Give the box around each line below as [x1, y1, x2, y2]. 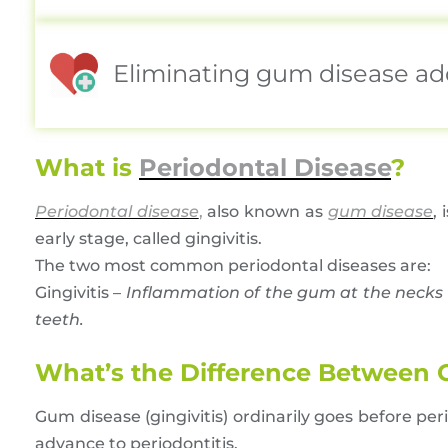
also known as [202, 202, 328, 222]
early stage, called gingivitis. [35, 229, 262, 249]
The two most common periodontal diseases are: [35, 256, 431, 276]
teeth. [35, 310, 84, 330]
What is [35, 153, 139, 183]
